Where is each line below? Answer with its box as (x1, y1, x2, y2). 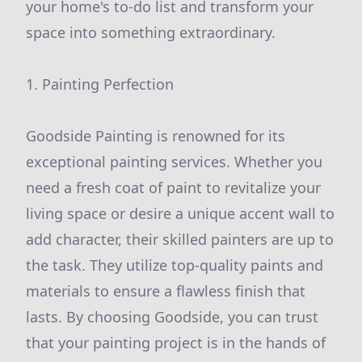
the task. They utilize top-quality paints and (26, 255, 323, 275)
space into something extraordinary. (26, 23, 276, 42)
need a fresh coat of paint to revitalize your (26, 178, 321, 197)
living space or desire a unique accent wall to (26, 204, 335, 223)
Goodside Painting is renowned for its (26, 126, 285, 145)
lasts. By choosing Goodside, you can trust (26, 307, 318, 326)
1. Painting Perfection (26, 74, 174, 94)
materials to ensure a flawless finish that (26, 281, 305, 301)
